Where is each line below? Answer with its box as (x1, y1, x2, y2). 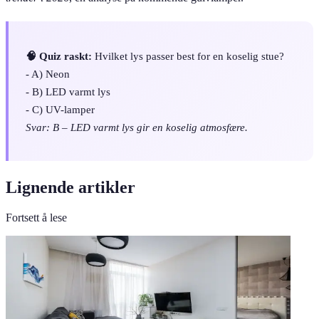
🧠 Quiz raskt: (26, 49, 92, 62)
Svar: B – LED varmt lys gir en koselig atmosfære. (26, 120, 248, 133)
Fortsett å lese (6, 211, 67, 224)
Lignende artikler (6, 177, 135, 197)
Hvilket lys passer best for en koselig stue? (92, 49, 284, 62)
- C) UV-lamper (26, 103, 95, 115)
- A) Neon (26, 67, 70, 80)
